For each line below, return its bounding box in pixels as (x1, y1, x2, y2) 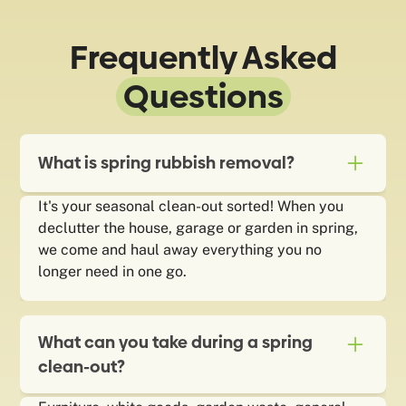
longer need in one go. (38, 262, 188, 280)
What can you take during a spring (38, 330, 314, 353)
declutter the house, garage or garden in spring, (38, 218, 359, 237)
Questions (122, 73, 284, 119)
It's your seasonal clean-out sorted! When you (38, 197, 344, 215)
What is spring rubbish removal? (38, 151, 295, 175)
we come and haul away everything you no (38, 240, 323, 258)
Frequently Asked (69, 34, 337, 80)
